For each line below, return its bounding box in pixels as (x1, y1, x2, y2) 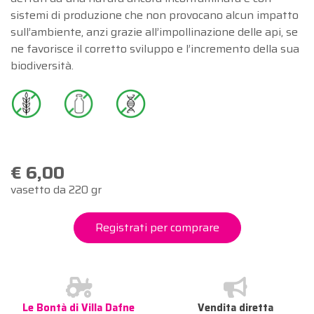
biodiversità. (11, 56, 74, 74)
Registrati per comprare (95, 219, 219, 237)
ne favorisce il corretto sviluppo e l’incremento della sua (11, 39, 299, 57)
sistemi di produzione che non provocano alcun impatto (11, 6, 299, 24)
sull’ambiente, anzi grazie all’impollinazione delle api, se (11, 22, 298, 41)
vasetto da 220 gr (11, 181, 102, 199)
